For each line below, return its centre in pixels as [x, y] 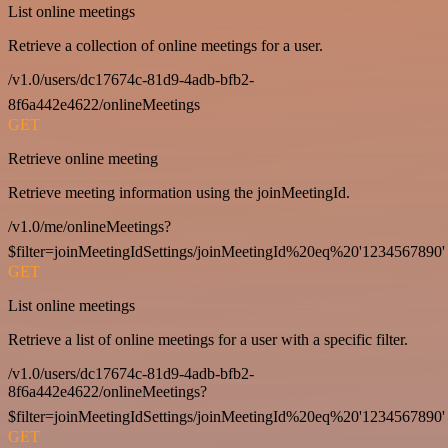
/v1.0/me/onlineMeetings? [89, 227]
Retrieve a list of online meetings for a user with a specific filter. [208, 340]
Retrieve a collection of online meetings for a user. [165, 46]
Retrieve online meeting [83, 159]
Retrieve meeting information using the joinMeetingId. [179, 193]
